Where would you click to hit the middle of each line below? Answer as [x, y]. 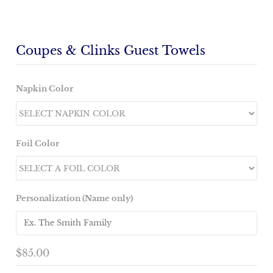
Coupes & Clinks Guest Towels [111, 51]
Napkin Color [45, 89]
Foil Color [38, 144]
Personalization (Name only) [75, 199]
